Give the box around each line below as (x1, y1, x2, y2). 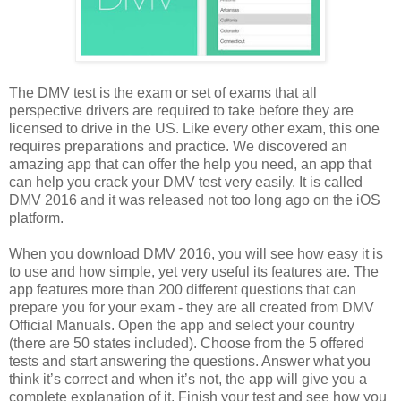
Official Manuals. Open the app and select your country (9, 317, 354, 333)
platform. (9, 209, 64, 226)
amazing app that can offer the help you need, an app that (9, 156, 371, 172)
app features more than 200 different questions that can (9, 281, 356, 297)
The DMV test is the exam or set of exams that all (9, 84, 317, 100)
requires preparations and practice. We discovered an (9, 138, 347, 154)
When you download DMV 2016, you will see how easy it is (9, 245, 383, 261)
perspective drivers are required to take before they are (9, 102, 354, 118)
